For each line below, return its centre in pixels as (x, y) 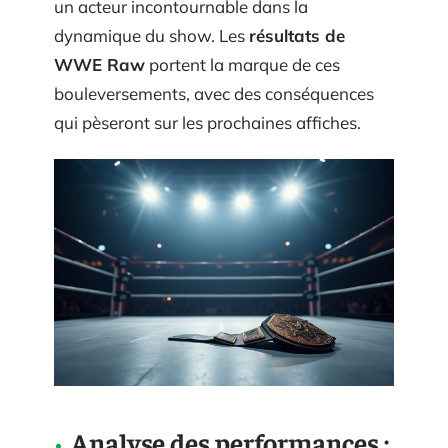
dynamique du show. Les (151, 35)
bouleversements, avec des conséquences (214, 93)
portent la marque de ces (242, 64)
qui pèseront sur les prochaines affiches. (207, 122)
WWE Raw (99, 64)
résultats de (297, 35)
